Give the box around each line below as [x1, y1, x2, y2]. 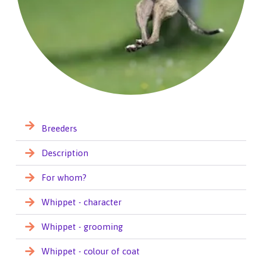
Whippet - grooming [42, 221, 123, 232]
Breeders [42, 123, 78, 133]
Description [42, 147, 89, 158]
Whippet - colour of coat [42, 246, 140, 256]
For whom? [42, 172, 87, 182]
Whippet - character [42, 196, 122, 207]
